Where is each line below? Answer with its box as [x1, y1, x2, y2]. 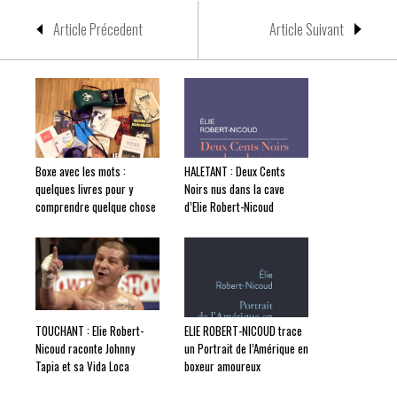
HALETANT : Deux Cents [184, 162, 285, 180]
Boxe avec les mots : [35, 162, 126, 180]
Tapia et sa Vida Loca [35, 357, 129, 375]
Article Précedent [53, 19, 143, 40]
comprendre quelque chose [35, 198, 156, 215]
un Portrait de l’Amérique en [184, 339, 308, 357]
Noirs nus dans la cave [184, 180, 284, 198]
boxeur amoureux [184, 357, 261, 375]
